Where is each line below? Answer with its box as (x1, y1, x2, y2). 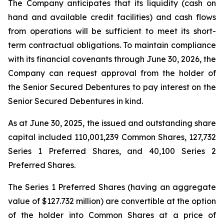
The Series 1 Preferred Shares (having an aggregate (8, 182, 216, 192)
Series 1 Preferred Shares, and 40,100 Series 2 (8, 146, 216, 156)
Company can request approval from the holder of (8, 68, 216, 78)
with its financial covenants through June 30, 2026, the (8, 54, 216, 64)
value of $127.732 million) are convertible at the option (8, 196, 216, 206)
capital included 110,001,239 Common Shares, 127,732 (8, 132, 216, 142)
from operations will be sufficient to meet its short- (8, 26, 216, 36)
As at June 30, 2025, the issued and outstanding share (8, 118, 216, 128)
